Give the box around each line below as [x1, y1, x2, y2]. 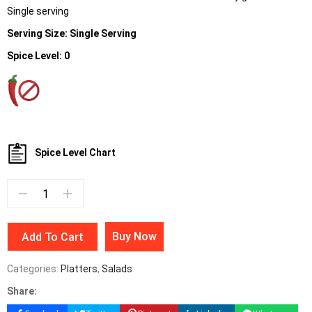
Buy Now [112, 230, 157, 243]
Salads [102, 263, 132, 274]
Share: [7, 286, 37, 297]
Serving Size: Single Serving [7, 28, 139, 39]
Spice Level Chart [35, 147, 116, 158]
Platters [61, 263, 97, 274]
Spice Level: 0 [7, 50, 70, 61]
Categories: [7, 263, 61, 274]
